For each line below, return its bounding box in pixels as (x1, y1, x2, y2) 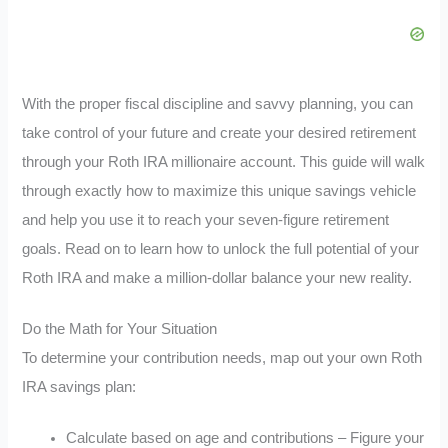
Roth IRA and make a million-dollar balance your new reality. (22, 270, 413, 287)
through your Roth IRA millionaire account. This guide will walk (22, 154, 426, 171)
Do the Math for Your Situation (22, 321, 218, 338)
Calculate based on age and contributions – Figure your (66, 429, 425, 446)
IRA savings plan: (22, 379, 137, 396)
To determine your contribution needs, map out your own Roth (22, 350, 423, 367)
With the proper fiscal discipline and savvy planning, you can (22, 96, 414, 113)
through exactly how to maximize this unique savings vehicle (22, 183, 417, 200)
